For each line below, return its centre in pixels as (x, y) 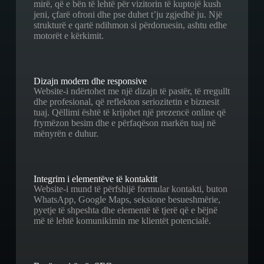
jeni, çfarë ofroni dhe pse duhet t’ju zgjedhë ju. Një (128, 14)
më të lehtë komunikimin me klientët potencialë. (122, 220)
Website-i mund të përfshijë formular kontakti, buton (130, 189)
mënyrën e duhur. (66, 133)
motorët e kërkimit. (68, 35)
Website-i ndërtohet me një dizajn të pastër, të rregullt (131, 91)
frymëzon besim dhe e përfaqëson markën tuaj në (124, 123)
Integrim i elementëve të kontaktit (95, 179)
